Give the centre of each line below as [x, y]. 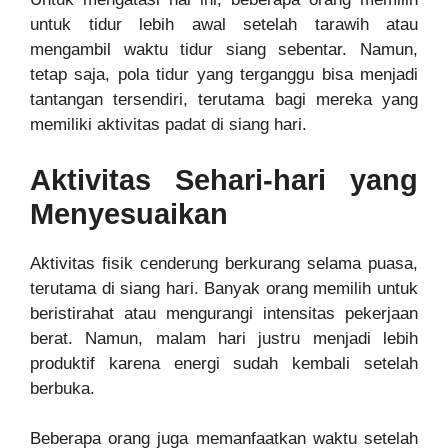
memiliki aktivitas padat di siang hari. [168, 125]
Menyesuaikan [129, 213]
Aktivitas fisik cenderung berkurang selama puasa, [224, 263]
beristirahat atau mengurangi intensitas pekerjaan [224, 313]
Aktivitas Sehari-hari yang [224, 179]
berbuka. [62, 388]
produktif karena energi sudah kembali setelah [224, 363]
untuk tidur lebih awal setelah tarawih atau [224, 25]
